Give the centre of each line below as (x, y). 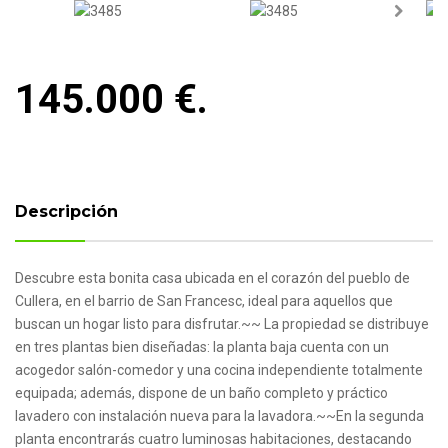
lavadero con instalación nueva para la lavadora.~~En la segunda (219, 415)
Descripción (66, 211)
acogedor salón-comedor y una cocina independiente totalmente (219, 369)
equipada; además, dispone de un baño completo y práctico (201, 392)
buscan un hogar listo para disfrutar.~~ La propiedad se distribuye (222, 323)
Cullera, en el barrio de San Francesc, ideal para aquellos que (204, 300)
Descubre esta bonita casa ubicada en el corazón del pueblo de (212, 277)
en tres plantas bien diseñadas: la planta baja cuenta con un (202, 346)
